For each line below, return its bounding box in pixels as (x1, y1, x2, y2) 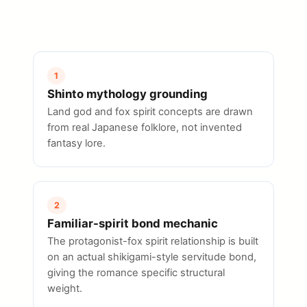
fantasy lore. (47, 136, 106, 149)
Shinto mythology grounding (47, 86, 208, 101)
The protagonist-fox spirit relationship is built (47, 234, 258, 247)
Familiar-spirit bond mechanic (47, 216, 218, 230)
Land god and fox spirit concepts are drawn (47, 105, 253, 118)
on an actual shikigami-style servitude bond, (47, 250, 256, 263)
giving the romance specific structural (47, 266, 225, 279)
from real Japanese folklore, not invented (47, 121, 242, 134)
